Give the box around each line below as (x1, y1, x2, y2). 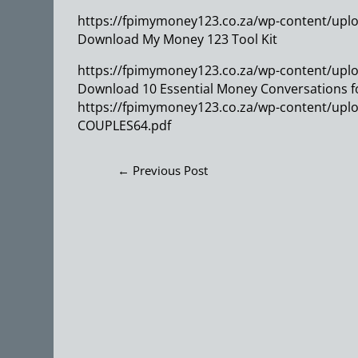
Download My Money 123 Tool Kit (78, 30, 281, 48)
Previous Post (133, 162, 209, 179)
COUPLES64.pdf (78, 116, 172, 134)
